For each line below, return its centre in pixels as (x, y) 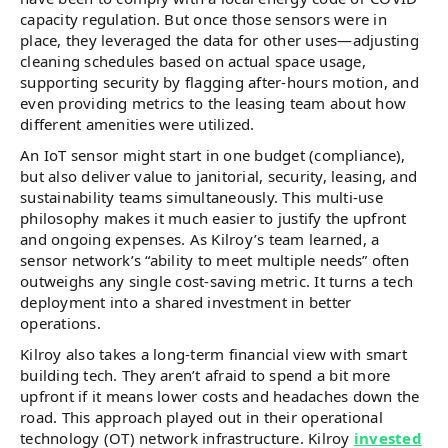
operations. (60, 323)
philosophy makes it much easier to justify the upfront (213, 218)
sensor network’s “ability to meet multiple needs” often (214, 260)
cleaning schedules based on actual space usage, (193, 61)
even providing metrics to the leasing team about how (213, 103)
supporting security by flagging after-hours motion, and (219, 82)
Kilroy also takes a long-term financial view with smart (213, 354)
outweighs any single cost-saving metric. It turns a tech (216, 281)
